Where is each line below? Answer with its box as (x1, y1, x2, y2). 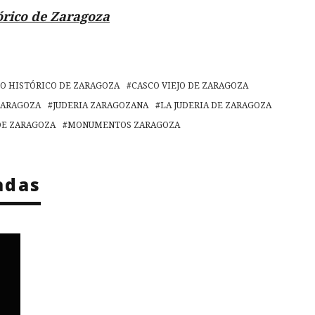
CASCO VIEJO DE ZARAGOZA (131, 79, 248, 91)
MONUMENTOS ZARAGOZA (67, 118, 180, 131)
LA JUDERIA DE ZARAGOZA (160, 98, 271, 111)
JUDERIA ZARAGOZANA (53, 98, 148, 111)
